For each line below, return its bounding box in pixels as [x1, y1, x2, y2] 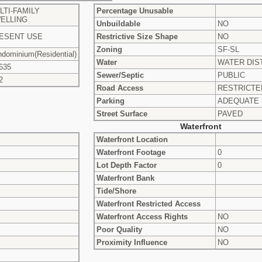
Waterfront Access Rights [96, 212, 188, 221]
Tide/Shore [96, 186, 136, 195]
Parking [96, 96, 125, 105]
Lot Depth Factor [96, 160, 157, 170]
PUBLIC [218, 70, 245, 80]
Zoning [96, 44, 122, 54]
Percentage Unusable [96, 6, 173, 15]
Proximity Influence [96, 237, 167, 247]
